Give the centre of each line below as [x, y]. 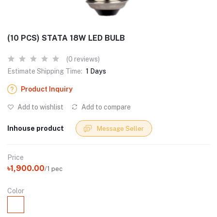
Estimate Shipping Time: [45, 71]
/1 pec [54, 169]
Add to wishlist [40, 107]
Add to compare [105, 107]
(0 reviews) [83, 59]
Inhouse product [36, 128]
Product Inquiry [47, 89]
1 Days [96, 71]
